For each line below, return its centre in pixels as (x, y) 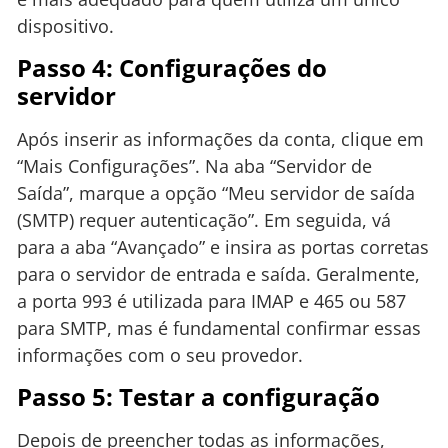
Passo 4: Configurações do (172, 67)
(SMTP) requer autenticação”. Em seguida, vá (204, 219)
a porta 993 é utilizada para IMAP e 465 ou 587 (211, 300)
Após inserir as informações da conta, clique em (220, 138)
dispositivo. (65, 25)
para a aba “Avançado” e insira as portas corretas (223, 246)
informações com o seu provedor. (160, 354)
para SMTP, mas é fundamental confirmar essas (219, 327)
